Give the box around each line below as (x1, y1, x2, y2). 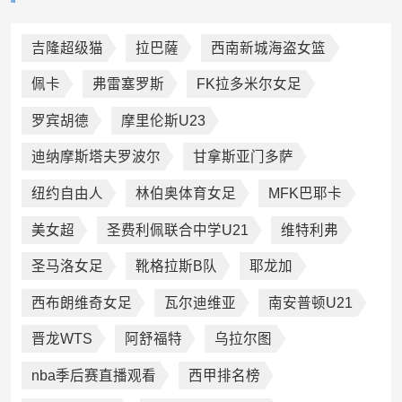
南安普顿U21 (268, 294, 354, 310)
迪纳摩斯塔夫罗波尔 (31, 149, 161, 165)
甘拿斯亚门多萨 (192, 149, 293, 165)
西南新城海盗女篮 (211, 39, 327, 56)
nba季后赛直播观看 (31, 367, 156, 383)
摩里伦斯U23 (120, 112, 205, 128)
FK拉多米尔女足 (197, 76, 302, 92)
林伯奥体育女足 (135, 185, 236, 201)
